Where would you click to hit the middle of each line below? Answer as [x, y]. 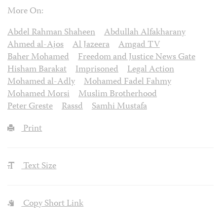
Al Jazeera [91, 45]
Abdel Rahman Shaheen [51, 33]
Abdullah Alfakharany [145, 33]
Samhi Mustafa [119, 107]
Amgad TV [139, 45]
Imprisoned [97, 70]
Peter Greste [30, 107]
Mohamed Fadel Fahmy [127, 82]
